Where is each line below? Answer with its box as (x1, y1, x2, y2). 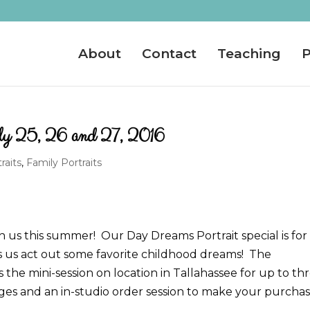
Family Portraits (26, 156, 102, 169)
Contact (142, 45, 197, 62)
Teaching (217, 45, 281, 62)
